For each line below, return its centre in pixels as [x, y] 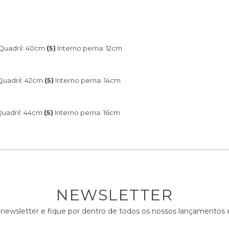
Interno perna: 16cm [87, 112]
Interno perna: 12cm [90, 48]
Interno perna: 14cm [88, 80]
